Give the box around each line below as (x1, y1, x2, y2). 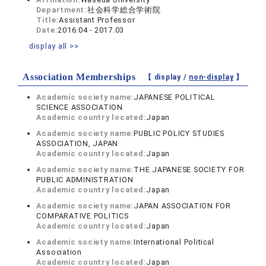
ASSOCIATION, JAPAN (36, 139, 119, 148)
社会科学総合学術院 (87, 5, 161, 15)
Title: (36, 15, 59, 25)
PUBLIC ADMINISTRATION (36, 175, 134, 185)
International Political (134, 237, 214, 247)
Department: (36, 5, 87, 15)
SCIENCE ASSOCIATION (36, 103, 123, 112)
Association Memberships (23, 72, 136, 83)
